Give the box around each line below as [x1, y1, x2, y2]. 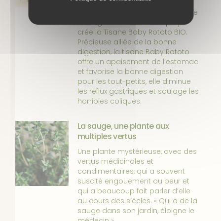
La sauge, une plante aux [77, 120, 169, 132]
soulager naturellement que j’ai [77, 17, 188, 28]
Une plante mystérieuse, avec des [77, 147, 197, 157]
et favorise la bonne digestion [77, 67, 184, 77]
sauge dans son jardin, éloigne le [77, 206, 195, 216]
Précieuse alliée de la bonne [77, 37, 177, 47]
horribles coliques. [77, 96, 142, 107]
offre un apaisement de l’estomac [77, 57, 199, 67]
